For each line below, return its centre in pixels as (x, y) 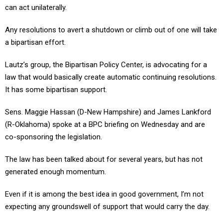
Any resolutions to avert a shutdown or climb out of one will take (111, 30)
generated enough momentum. (56, 172)
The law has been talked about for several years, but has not (104, 160)
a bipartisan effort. (35, 43)
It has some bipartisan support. (56, 90)
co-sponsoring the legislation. (54, 137)
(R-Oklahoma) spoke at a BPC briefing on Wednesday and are (105, 125)
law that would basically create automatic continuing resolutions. (111, 77)
